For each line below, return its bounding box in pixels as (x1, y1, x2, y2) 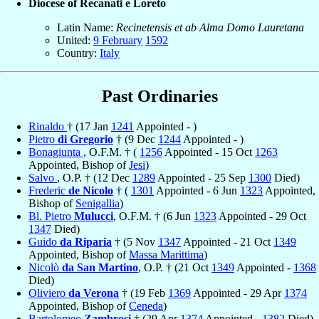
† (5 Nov (112, 235, 158, 248)
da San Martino (62, 261, 138, 273)
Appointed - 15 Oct (162, 145, 255, 158)
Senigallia (75, 197, 120, 209)
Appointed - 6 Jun (154, 184, 240, 197)
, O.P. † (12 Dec (57, 171, 132, 184)
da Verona (68, 286, 119, 299)
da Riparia (60, 235, 112, 248)
